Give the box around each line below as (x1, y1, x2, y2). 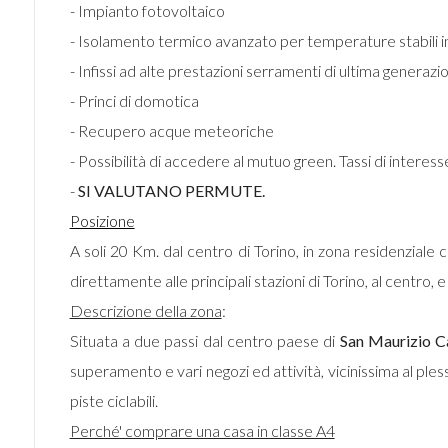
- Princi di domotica (69, 91, 199, 110)
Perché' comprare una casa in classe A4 (69, 421, 335, 440)
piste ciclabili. (69, 391, 158, 410)
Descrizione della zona (69, 301, 222, 320)
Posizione (69, 211, 135, 230)
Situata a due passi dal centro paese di (69, 331, 340, 350)
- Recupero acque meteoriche (69, 121, 274, 140)
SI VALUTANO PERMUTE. (77, 181, 265, 200)
